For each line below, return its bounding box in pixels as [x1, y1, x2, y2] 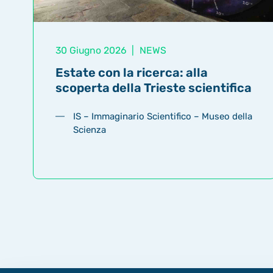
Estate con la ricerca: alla [55, 65, 208, 80]
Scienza [73, 124, 107, 135]
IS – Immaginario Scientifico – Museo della [73, 110, 253, 122]
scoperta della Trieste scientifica [55, 80, 252, 96]
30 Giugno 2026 [55, 44, 129, 56]
